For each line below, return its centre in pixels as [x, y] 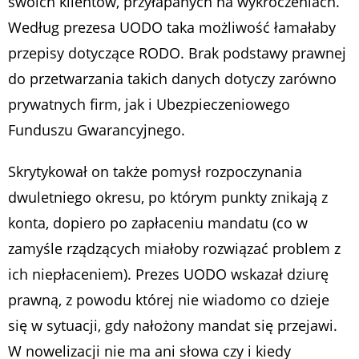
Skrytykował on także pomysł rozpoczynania [155, 171]
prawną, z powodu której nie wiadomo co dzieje [169, 299]
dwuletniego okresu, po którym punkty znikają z [168, 197]
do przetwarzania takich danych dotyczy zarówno [172, 78]
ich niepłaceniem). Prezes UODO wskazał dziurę [168, 274]
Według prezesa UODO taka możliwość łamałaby [172, 27]
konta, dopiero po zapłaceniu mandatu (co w [158, 222]
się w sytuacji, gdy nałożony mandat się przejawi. [173, 325]
